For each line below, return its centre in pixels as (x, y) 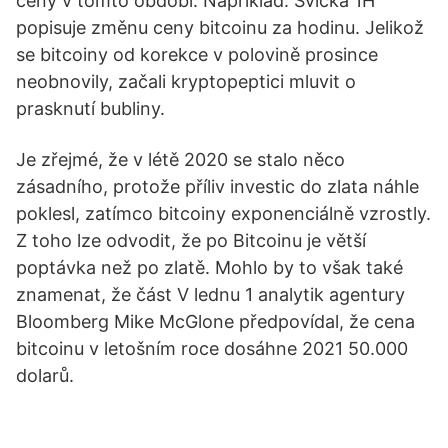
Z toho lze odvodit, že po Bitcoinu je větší (191, 240)
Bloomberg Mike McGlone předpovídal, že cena (215, 321)
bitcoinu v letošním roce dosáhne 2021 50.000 (212, 348)
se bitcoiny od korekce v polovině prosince (197, 54)
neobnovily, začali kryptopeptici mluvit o (186, 81)
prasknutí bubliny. (90, 108)
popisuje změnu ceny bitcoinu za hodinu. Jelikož (220, 27)
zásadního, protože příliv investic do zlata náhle (217, 186)
